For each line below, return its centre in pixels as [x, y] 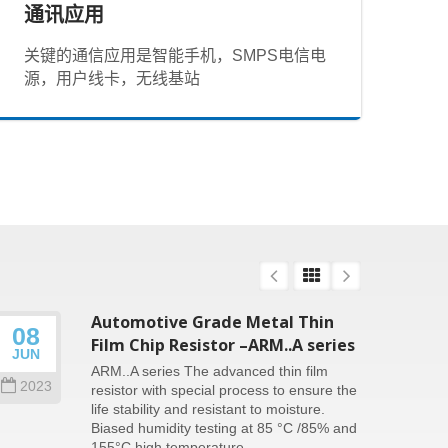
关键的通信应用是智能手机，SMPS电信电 [175, 55]
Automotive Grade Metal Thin [212, 322]
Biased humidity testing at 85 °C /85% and [224, 428]
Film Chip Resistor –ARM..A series [223, 345]
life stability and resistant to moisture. [208, 409]
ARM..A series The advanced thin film [209, 371]
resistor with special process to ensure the [224, 390]
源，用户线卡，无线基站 [112, 78]
